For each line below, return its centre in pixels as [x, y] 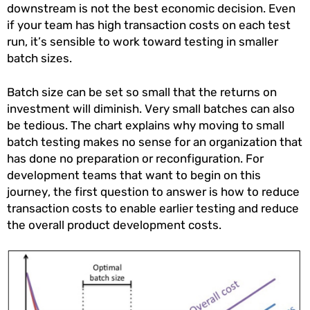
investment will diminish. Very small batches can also [151, 109]
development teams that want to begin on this [134, 175]
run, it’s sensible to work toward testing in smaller [143, 42]
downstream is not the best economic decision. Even [151, 9]
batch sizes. [41, 58]
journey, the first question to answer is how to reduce [153, 192]
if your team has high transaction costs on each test [149, 25]
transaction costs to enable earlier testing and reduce [153, 209]
